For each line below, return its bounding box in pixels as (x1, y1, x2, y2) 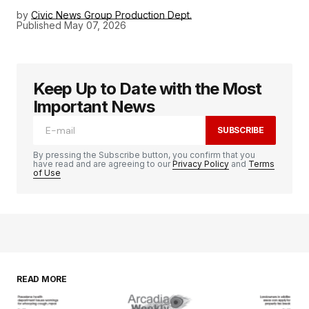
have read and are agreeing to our (33, 159, 172, 170)
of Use (33, 168, 61, 179)
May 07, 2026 (64, 19, 126, 32)
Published (17, 19, 61, 32)
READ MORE (17, 274, 67, 285)
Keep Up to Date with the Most (33, 79, 262, 99)
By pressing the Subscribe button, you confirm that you (33, 150, 255, 161)
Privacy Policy (172, 159, 229, 170)
